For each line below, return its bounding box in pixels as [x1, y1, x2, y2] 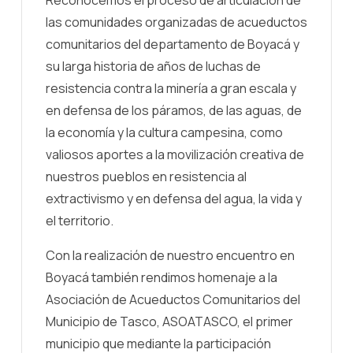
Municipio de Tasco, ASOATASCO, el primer [46, 312, 293, 330]
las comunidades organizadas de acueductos [46, 13, 307, 31]
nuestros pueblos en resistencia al [46, 167, 247, 185]
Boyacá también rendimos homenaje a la [46, 268, 277, 286]
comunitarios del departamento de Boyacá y [46, 35, 299, 53]
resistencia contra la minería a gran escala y [46, 79, 296, 97]
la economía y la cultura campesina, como [46, 123, 283, 141]
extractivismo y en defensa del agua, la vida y [46, 189, 302, 207]
